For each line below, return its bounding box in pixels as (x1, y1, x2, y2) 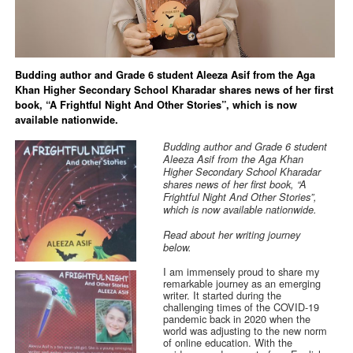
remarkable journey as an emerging (163, 276, 321, 292)
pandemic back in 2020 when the (163, 311, 311, 327)
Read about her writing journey (163, 228, 301, 243)
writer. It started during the (163, 288, 282, 303)
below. (163, 240, 199, 255)
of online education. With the (163, 335, 293, 351)
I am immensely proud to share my (163, 264, 320, 280)
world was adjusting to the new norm (163, 323, 328, 339)
